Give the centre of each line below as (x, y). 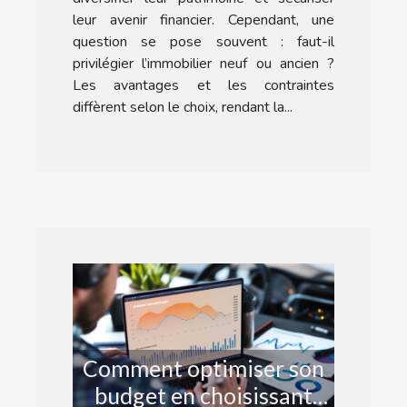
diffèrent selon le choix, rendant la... (183, 108)
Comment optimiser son (203, 367)
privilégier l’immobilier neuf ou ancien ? (203, 64)
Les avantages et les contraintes (203, 86)
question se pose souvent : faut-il (203, 42)
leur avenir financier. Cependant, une (203, 20)
